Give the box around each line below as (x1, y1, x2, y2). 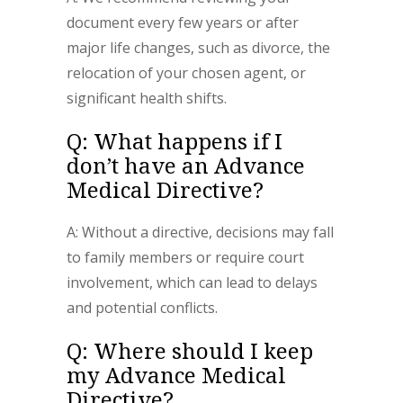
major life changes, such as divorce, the (67, 38, 330, 58)
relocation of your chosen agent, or (67, 63, 306, 84)
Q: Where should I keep (67, 336, 313, 366)
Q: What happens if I (67, 126, 282, 157)
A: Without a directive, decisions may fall (67, 222, 334, 243)
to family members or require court (67, 247, 304, 268)
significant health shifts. (67, 88, 227, 109)
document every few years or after (67, 13, 299, 33)
